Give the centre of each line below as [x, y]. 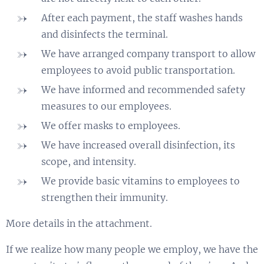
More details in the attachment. [79, 223]
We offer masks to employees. [111, 125]
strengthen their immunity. [105, 197]
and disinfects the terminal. [105, 34]
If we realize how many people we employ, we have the [132, 249]
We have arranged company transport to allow [148, 53]
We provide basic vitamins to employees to [141, 181]
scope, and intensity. [89, 161]
